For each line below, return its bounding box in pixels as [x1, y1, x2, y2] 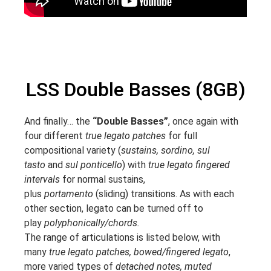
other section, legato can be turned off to [24, 203, 203, 215]
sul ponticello [63, 159, 122, 171]
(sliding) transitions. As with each [93, 188, 234, 200]
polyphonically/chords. [44, 217, 140, 229]
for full [166, 130, 197, 142]
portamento [42, 188, 93, 200]
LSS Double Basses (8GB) [25, 78, 246, 102]
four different [24, 130, 85, 142]
